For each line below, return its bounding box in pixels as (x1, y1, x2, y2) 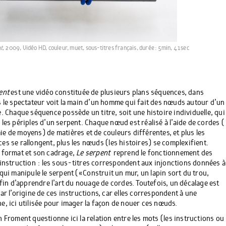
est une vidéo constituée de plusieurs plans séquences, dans (9, 88, 204, 97)
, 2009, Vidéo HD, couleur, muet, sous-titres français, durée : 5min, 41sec (3, 44, 189, 52)
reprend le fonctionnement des (113, 148, 213, 158)
